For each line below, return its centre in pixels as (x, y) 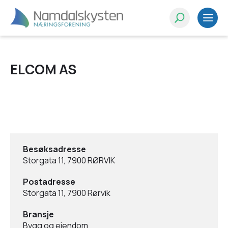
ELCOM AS (43, 69)
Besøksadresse (54, 149)
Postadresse (49, 182)
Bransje (38, 214)
